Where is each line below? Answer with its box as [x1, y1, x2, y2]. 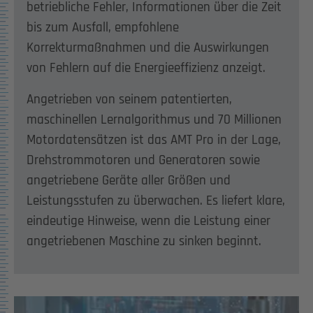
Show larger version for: [13, 296, 113, 310]
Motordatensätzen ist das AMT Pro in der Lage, [26, 131, 281, 148]
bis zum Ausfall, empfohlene [26, 19, 179, 36]
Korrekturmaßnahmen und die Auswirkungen [26, 39, 269, 56]
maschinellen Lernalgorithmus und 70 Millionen [26, 111, 282, 128]
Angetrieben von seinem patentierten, [26, 91, 232, 108]
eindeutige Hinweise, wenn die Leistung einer [26, 212, 270, 229]
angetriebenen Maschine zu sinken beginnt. [26, 233, 261, 249]
